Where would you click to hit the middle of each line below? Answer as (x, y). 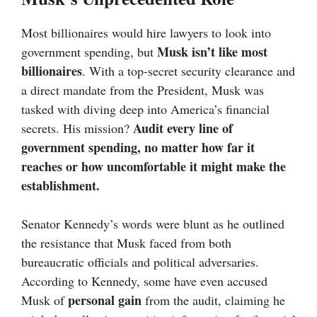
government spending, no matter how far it (138, 148)
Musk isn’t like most (212, 52)
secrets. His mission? (77, 128)
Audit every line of (183, 128)
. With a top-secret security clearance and (189, 71)
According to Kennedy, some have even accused (144, 281)
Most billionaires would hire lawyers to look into (146, 33)
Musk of (45, 300)
